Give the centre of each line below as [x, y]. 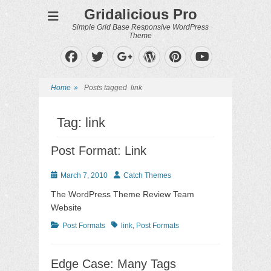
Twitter [135, 56]
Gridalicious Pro [140, 14]
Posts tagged [107, 88]
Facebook [111, 56]
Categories [68, 225]
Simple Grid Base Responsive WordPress [140, 27]
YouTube [233, 68]
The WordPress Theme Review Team [122, 194]
